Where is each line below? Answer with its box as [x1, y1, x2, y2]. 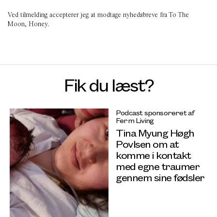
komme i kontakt [116, 147, 191, 162]
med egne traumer [116, 158, 199, 173]
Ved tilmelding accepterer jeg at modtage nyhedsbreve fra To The [7, 10, 189, 19]
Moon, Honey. [7, 19, 49, 28]
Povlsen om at [116, 136, 179, 151]
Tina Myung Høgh [116, 125, 194, 139]
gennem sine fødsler [116, 170, 204, 184]
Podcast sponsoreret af [116, 107, 195, 117]
